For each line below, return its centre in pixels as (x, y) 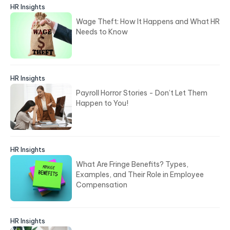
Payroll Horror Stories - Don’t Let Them (142, 93)
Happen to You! (102, 103)
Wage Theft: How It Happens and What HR (148, 22)
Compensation (102, 185)
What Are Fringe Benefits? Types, (132, 164)
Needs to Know (102, 32)
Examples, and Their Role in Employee (140, 175)
